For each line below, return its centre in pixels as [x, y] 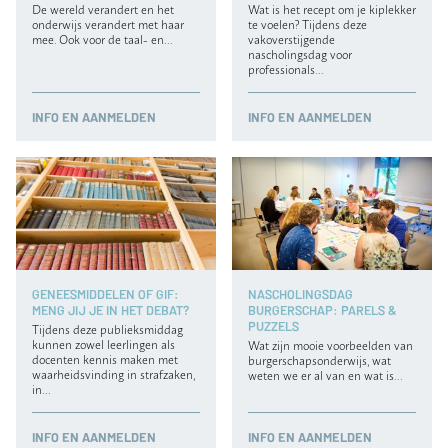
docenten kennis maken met [105, 358]
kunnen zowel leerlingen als [103, 343]
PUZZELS [273, 325]
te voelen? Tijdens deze [307, 24]
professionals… [285, 69]
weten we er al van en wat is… [325, 374]
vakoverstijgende [291, 39]
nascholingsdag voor [300, 54]
